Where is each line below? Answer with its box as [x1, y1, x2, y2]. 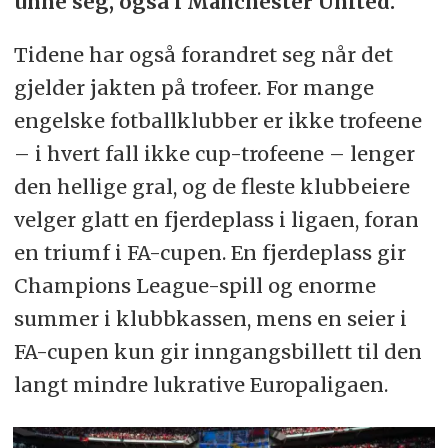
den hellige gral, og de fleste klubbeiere [13, 174, 410, 200]
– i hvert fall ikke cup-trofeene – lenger [13, 141, 415, 167]
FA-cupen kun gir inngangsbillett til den [13, 339, 422, 365]
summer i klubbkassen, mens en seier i [13, 306, 407, 332]
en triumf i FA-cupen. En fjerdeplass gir [13, 240, 406, 266]
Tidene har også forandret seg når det [13, 42, 393, 68]
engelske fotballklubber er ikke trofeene [13, 108, 422, 134]
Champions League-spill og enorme [13, 273, 376, 299]
